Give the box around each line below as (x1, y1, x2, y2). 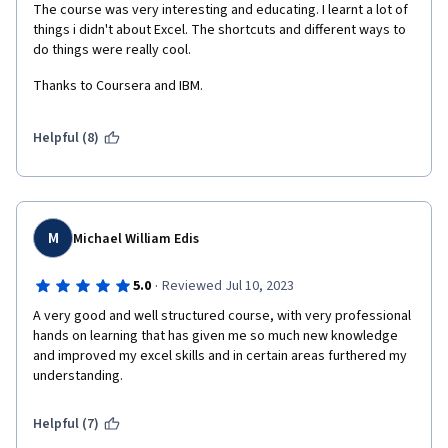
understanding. (33, 366, 132, 386)
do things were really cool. (33, 40, 194, 60)
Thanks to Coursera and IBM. (33, 76, 206, 96)
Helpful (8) (33, 128, 100, 148)
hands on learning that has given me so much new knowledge (33, 326, 398, 346)
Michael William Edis (73, 229, 200, 249)
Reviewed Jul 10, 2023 (161, 276, 294, 296)
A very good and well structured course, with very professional (33, 306, 411, 326)
